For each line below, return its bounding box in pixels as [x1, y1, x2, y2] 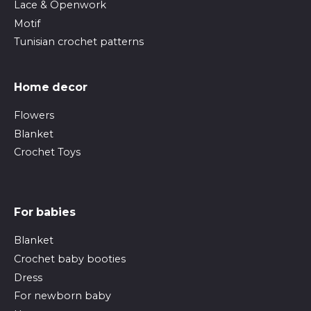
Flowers [14, 108, 54, 121]
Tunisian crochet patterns [14, 35, 144, 49]
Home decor [14, 81, 87, 94]
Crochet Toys [14, 146, 81, 159]
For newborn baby [14, 289, 111, 303]
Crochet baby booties [14, 252, 126, 265]
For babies [14, 205, 76, 219]
